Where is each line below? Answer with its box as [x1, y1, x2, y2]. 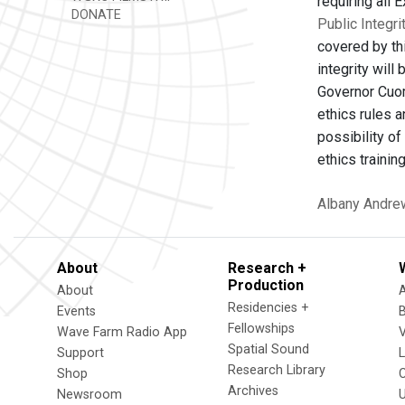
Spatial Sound [228, 342, 309, 357]
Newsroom [57, 387, 122, 402]
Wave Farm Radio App [57, 325, 187, 340]
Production [228, 277, 304, 294]
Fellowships [228, 321, 295, 336]
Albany [317, 195, 360, 212]
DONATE [68, 7, 121, 23]
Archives [228, 383, 278, 399]
